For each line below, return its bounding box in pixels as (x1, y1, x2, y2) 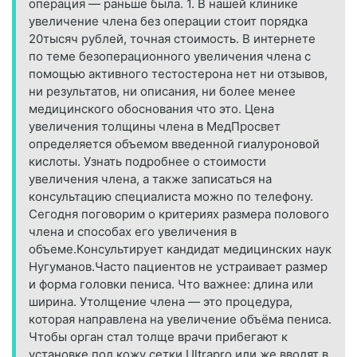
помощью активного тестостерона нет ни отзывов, (29, 66, 328, 82)
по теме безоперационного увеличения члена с (29, 49, 311, 65)
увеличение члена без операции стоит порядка (29, 14, 308, 29)
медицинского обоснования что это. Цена (29, 101, 274, 117)
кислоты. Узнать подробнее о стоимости (29, 154, 266, 170)
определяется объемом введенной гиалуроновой (29, 136, 320, 152)
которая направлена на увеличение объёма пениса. (29, 312, 331, 328)
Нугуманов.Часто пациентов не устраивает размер (29, 259, 328, 275)
